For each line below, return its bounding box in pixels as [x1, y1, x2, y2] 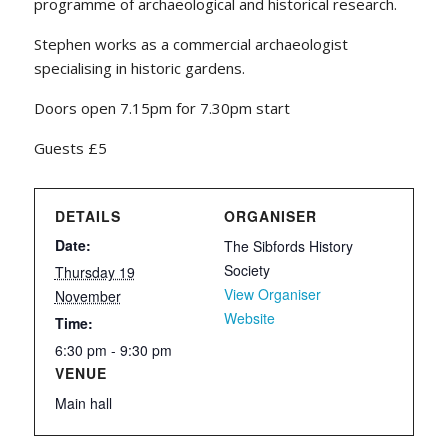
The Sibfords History [224, 236, 353, 256]
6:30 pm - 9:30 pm [54, 340, 172, 360]
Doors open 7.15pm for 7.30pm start [33, 98, 290, 118]
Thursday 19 [54, 262, 135, 282]
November [54, 286, 121, 306]
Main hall [54, 393, 112, 413]
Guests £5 [33, 138, 107, 158]
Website [224, 308, 275, 328]
